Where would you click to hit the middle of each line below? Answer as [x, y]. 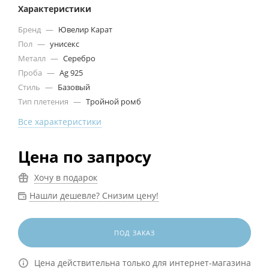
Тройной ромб [113, 101]
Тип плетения [44, 101]
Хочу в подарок [66, 177]
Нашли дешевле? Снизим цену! [94, 195]
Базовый [73, 87]
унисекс [64, 44]
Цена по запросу [85, 156]
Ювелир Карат [84, 29]
